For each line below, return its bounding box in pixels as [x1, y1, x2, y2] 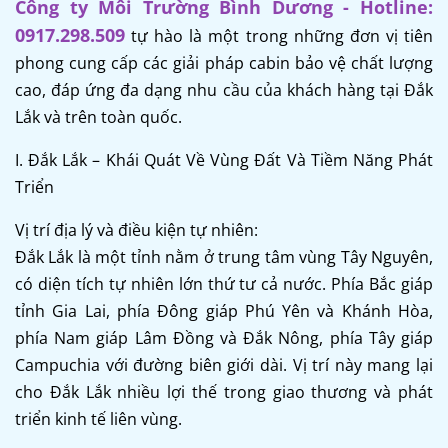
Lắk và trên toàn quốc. [15, 105, 182, 128]
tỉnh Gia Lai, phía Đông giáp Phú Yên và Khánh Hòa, [15, 299, 433, 322]
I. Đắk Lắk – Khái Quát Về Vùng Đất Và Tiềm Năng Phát [15, 148, 433, 171]
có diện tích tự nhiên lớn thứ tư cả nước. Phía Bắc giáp [15, 272, 433, 295]
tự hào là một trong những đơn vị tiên [125, 24, 433, 47]
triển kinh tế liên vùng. [15, 407, 182, 430]
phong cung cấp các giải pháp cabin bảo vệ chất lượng [15, 51, 433, 74]
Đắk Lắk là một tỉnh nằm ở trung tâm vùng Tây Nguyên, [15, 245, 433, 268]
